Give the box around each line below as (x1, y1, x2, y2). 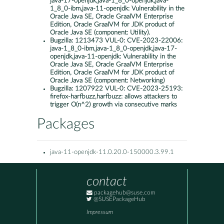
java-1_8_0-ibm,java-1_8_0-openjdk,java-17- (50, 45, 177, 52)
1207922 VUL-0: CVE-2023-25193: (75, 85, 182, 92)
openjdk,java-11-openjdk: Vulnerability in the (50, 53, 176, 60)
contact (86, 175, 127, 188)
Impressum (86, 209, 113, 215)
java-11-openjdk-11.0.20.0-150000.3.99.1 (50, 149, 174, 156)
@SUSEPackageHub (92, 196, 145, 202)
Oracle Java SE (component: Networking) (50, 77, 164, 84)
